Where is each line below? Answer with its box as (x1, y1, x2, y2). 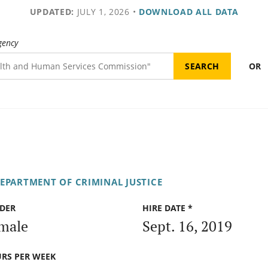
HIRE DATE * (142, 202, 193, 214)
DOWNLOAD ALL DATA (138, 6, 239, 17)
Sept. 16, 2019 (142, 216, 232, 236)
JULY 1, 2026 (74, 6, 130, 17)
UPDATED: (29, 6, 74, 17)
